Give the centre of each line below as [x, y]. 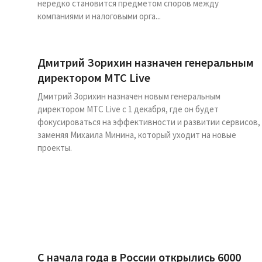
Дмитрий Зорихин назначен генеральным [146, 62]
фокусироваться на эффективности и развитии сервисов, [149, 122]
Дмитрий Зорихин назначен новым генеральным [129, 96]
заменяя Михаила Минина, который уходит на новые [137, 135]
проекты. [55, 148]
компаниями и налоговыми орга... [99, 16]
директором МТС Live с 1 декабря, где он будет [128, 109]
